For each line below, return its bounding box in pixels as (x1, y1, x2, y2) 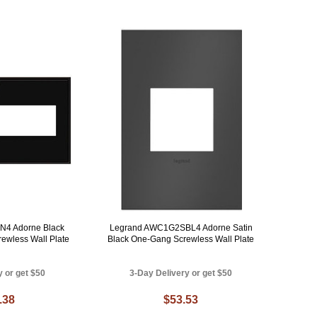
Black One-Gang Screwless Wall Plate (108, 234, 255, 245)
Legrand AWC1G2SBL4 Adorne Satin (109, 223, 253, 234)
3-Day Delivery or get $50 (129, 268, 233, 279)
